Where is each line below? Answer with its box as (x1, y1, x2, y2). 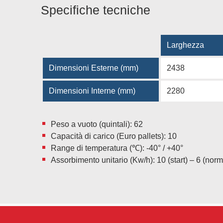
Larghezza (167, 41, 204, 49)
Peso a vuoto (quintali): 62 (51, 120, 143, 128)
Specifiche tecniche (41, 3, 150, 17)
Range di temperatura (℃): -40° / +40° (51, 144, 183, 152)
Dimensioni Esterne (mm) (49, 64, 138, 72)
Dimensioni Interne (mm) (49, 87, 135, 95)
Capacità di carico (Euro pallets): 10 (51, 132, 177, 140)
